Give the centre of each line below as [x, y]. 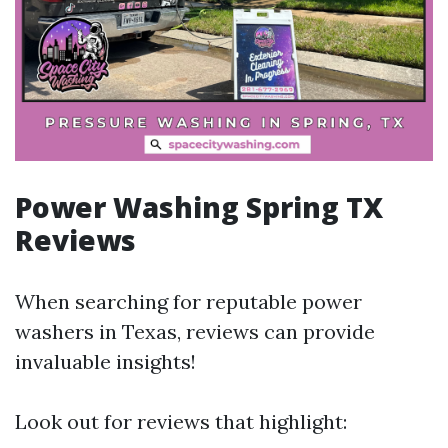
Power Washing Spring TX [199, 207]
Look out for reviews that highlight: [181, 421]
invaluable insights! [105, 361]
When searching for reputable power [188, 301]
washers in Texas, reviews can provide [195, 331]
